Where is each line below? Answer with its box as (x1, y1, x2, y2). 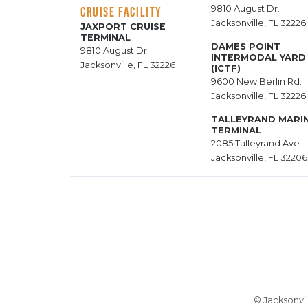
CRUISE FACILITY (80, 4, 162, 20)
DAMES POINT (211, 41, 280, 52)
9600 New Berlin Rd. (211, 76, 302, 87)
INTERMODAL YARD (211, 52, 306, 63)
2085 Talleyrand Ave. (211, 138, 302, 149)
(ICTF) (211, 63, 241, 74)
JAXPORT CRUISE (80, 21, 166, 32)
